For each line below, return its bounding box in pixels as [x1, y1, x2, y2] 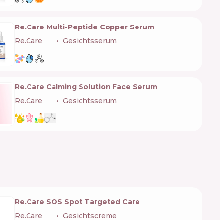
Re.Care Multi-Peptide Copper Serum [15, 23, 154, 32]
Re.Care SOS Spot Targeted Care [15, 197, 140, 206]
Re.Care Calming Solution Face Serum [15, 82, 157, 92]
